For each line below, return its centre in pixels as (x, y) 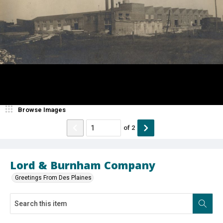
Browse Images (42, 110)
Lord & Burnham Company (83, 165)
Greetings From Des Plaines (53, 177)
